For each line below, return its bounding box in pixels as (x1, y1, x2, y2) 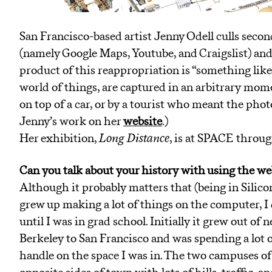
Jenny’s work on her (19, 113, 123, 129)
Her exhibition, (19, 130, 99, 146)
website (123, 113, 162, 129)
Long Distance (99, 130, 169, 146)
